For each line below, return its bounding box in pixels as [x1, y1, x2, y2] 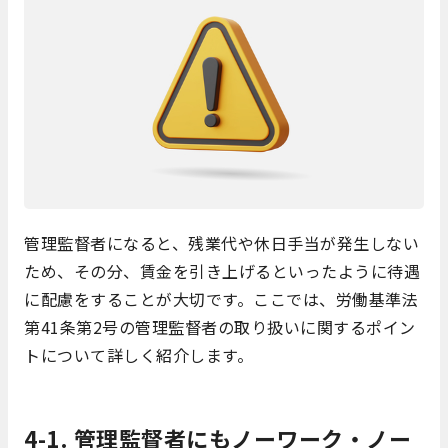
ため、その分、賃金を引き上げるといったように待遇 [24, 259, 420, 284]
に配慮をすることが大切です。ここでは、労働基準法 [24, 287, 418, 312]
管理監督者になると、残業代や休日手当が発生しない [24, 231, 419, 256]
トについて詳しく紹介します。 [24, 343, 253, 368]
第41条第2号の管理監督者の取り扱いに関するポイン [24, 315, 416, 340]
